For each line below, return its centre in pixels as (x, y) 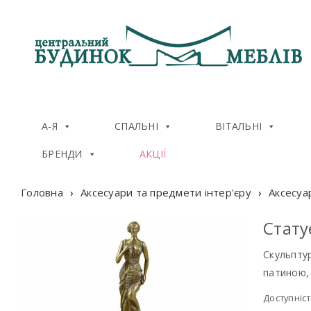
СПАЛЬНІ (136, 126)
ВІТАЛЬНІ (238, 126)
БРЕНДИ (62, 154)
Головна (42, 192)
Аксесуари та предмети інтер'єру (166, 192)
